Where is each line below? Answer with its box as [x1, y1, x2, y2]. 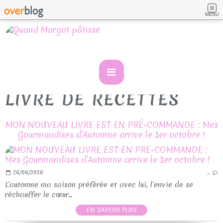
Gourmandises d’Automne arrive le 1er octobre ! [18, 129, 205, 141]
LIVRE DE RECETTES [5, 88, 180, 111]
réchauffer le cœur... [5, 190, 72, 200]
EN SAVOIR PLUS [86, 206, 137, 215]
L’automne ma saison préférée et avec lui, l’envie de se [5, 180, 193, 190]
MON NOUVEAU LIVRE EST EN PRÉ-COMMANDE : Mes [5, 119, 218, 131]
